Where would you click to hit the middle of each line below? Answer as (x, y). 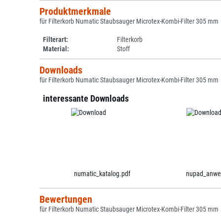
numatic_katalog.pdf (102, 174)
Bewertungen (66, 199)
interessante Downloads (86, 99)
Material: (56, 49)
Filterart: (55, 39)
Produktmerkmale (75, 11)
